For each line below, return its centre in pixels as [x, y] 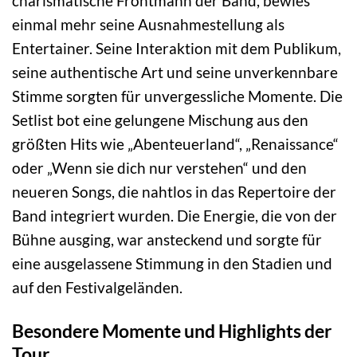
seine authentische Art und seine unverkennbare [175, 73]
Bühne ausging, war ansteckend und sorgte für [167, 240]
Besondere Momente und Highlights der [172, 331]
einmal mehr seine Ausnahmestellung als [148, 25]
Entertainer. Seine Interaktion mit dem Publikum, [177, 49]
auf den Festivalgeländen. [97, 288]
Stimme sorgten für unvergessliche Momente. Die [177, 96]
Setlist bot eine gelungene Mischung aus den [160, 120]
